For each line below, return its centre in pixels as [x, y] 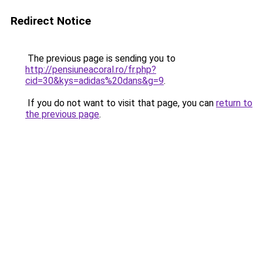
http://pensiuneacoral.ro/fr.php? [91, 70]
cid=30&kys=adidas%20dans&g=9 [95, 81]
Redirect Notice [51, 21]
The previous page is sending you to [100, 58]
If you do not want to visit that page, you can [121, 103]
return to [234, 103]
